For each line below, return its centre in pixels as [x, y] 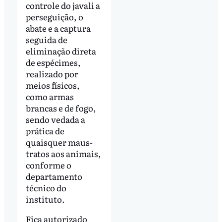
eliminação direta [61, 51]
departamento [54, 176]
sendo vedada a [55, 119]
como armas [50, 96]
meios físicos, [53, 85]
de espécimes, [53, 62]
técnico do [46, 187]
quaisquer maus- [59, 142]
